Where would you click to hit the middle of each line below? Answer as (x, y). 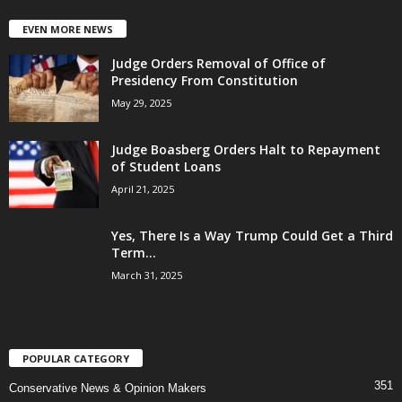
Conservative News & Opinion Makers (108, 389)
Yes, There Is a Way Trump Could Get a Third (252, 236)
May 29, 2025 (141, 103)
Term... (134, 253)
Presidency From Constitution (205, 81)
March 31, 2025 (147, 275)
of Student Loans (166, 167)
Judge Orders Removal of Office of (218, 64)
